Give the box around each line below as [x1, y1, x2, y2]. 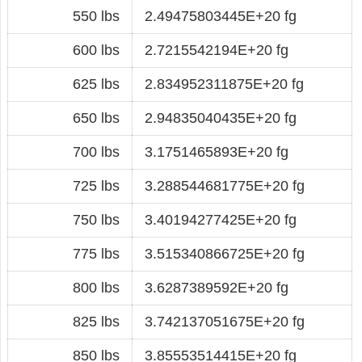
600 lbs [73, 41, 120, 58]
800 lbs [73, 279, 120, 296]
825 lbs [73, 313, 120, 330]
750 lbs [73, 211, 120, 228]
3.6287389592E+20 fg [145, 279, 288, 296]
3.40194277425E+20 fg [145, 211, 297, 228]
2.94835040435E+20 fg [145, 109, 297, 126]
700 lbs [73, 143, 120, 160]
